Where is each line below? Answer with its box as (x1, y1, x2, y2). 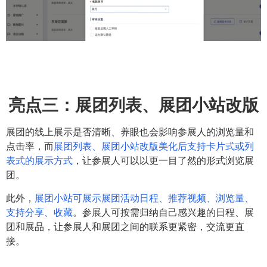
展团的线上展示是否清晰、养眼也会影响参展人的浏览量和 (6, 126, 254, 138)
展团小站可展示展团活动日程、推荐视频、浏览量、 (35, 191, 254, 204)
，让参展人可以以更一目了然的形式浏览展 (73, 154, 254, 167)
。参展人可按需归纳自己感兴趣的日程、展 (73, 206, 254, 218)
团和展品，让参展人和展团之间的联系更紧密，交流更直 (6, 220, 244, 232)
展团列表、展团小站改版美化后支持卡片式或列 (54, 140, 254, 153)
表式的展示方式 (6, 154, 73, 167)
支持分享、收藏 (6, 206, 73, 218)
